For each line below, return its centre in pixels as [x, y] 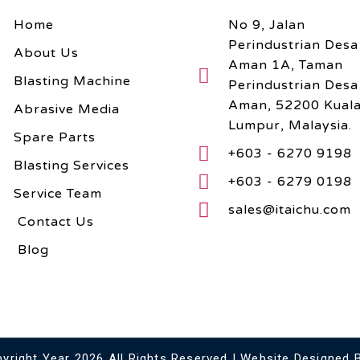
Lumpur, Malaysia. [290, 126]
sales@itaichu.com [290, 210]
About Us [46, 53]
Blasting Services [72, 166]
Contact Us [56, 222]
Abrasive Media [67, 110]
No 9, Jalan [267, 25]
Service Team [58, 194]
